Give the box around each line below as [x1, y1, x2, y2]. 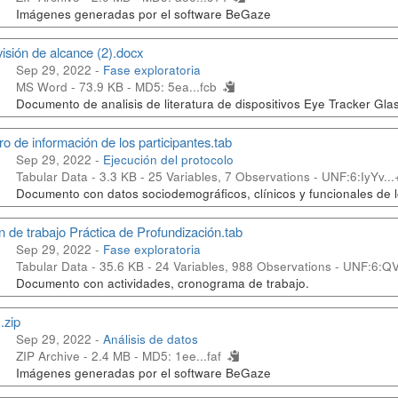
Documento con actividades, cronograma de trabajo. [16, 275, 311, 291]
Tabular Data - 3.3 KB [16, 168, 137, 185]
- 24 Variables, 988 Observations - [144, 258, 343, 275]
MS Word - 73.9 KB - [16, 78, 135, 95]
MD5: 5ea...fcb [135, 78, 217, 95]
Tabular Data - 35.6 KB [16, 258, 144, 275]
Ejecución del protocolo [103, 151, 234, 168]
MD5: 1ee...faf [142, 347, 221, 364]
